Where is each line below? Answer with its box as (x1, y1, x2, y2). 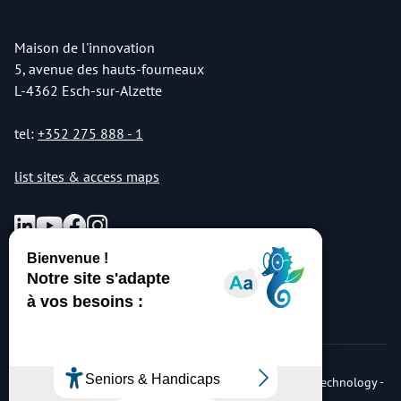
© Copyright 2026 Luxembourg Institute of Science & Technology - (17, 374, 384, 390)
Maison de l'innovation (14, 38, 155, 56)
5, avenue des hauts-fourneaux (14, 60, 204, 78)
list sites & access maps (14, 167, 159, 185)
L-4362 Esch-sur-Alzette (14, 81, 162, 99)
